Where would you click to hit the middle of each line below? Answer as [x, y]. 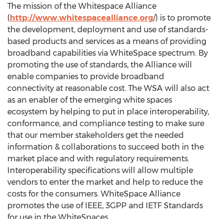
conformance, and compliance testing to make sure [106, 123]
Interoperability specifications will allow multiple [100, 170]
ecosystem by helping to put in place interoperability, [108, 112]
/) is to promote [182, 18]
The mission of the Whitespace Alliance [82, 6]
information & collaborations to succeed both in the [106, 147]
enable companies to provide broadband [86, 77]
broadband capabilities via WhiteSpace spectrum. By [108, 53]
